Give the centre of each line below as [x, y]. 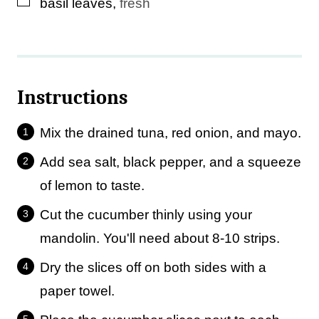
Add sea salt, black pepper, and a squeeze [171, 162]
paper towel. [77, 291]
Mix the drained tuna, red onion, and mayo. [171, 133]
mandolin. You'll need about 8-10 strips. [160, 238]
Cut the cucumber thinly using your [146, 215]
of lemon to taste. [92, 185]
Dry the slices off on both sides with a [153, 267]
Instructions [74, 98]
